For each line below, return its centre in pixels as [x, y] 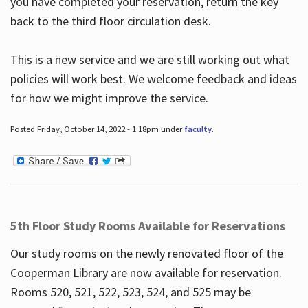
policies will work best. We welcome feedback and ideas [153, 79]
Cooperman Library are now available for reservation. [146, 273]
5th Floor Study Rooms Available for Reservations [147, 226]
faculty [198, 129]
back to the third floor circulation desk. [110, 21]
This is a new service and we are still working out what [150, 60]
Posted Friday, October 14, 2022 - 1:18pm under [97, 129]
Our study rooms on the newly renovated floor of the [146, 253]
